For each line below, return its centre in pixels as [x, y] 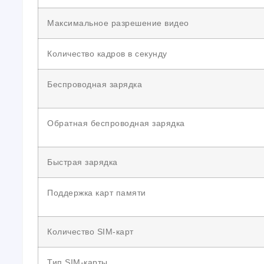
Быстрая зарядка [82, 162]
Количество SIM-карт [90, 232]
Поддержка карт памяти [97, 193]
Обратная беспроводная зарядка [116, 123]
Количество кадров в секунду [107, 54]
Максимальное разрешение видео [118, 23]
